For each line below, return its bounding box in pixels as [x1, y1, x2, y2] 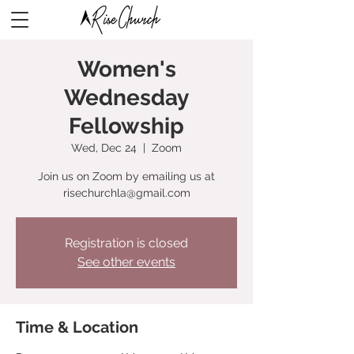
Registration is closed [65, 235, 188, 250]
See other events [77, 254, 175, 269]
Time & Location [16, 318, 138, 337]
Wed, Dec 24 [71, 141, 137, 154]
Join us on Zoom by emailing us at [38, 170, 215, 183]
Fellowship [69, 113, 184, 139]
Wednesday [64, 85, 189, 111]
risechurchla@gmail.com [62, 186, 190, 199]
